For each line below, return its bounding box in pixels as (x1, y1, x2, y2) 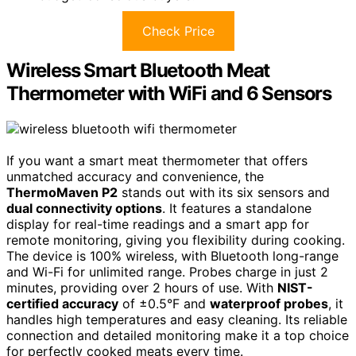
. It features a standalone (162, 199, 311, 216)
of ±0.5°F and (118, 295, 210, 311)
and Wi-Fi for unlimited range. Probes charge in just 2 (6, 263, 328, 280)
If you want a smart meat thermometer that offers (6, 152, 308, 168)
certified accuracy (6, 295, 118, 311)
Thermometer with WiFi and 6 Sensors (6, 81, 331, 105)
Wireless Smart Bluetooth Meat (6, 58, 270, 82)
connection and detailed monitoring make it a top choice (6, 327, 349, 343)
